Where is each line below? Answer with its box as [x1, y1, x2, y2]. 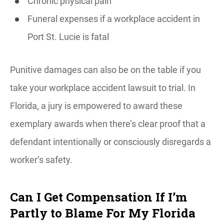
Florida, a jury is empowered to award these [10, 100, 182, 111]
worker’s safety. [10, 154, 74, 165]
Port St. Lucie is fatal [27, 31, 109, 42]
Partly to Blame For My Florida [10, 205, 195, 221]
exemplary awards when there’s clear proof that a [10, 118, 205, 129]
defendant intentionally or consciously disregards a [10, 136, 211, 147]
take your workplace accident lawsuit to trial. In [10, 82, 195, 93]
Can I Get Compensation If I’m [10, 189, 187, 205]
